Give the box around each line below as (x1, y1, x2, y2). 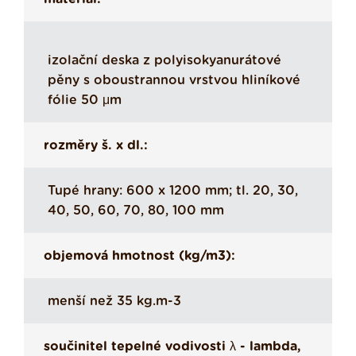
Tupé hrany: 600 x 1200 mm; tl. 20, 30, (48, 184, 298, 198)
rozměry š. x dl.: (44, 139, 148, 153)
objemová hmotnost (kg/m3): (44, 250, 235, 263)
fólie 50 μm (48, 94, 122, 107)
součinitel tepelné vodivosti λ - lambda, (44, 340, 301, 354)
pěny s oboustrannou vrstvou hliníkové (48, 74, 300, 87)
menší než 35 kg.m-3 (48, 295, 181, 308)
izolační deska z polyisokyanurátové (48, 54, 281, 68)
